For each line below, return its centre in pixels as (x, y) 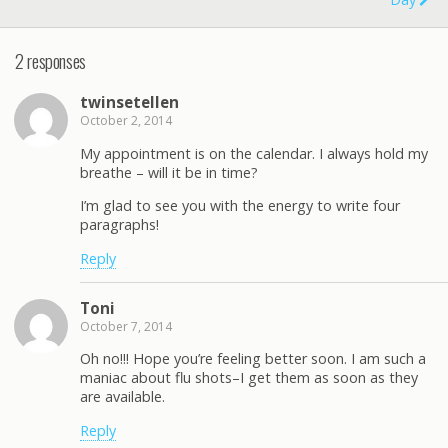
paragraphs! (119, 225)
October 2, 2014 (126, 121)
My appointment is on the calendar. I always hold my (254, 153)
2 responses (50, 60)
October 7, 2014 (126, 326)
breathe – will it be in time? (169, 172)
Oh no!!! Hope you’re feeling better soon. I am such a (253, 359)
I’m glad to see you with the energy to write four (240, 206)
